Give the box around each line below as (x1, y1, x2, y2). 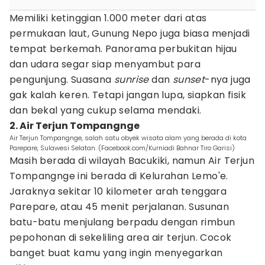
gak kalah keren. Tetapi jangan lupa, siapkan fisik (9, 88, 246, 102)
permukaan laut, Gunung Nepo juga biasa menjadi (9, 27, 250, 40)
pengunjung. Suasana (9, 73, 114, 86)
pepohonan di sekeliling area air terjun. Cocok (9, 231, 232, 244)
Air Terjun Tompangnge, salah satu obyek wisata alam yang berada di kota (9, 133, 247, 143)
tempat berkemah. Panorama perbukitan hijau (9, 42, 237, 56)
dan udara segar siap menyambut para (9, 57, 201, 71)
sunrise (114, 73, 152, 86)
